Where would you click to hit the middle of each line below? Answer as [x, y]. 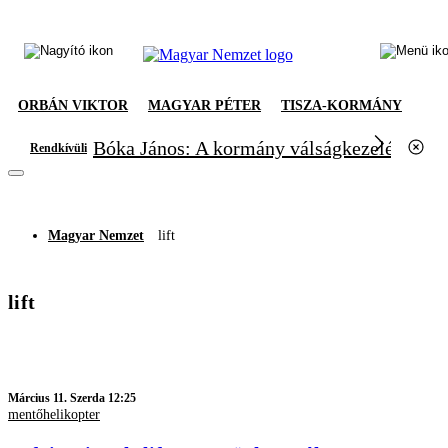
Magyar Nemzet [96, 235]
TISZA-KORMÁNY [341, 105]
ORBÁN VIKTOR [73, 105]
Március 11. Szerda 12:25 [72, 398]
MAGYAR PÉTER [204, 105]
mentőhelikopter [54, 414]
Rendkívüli [58, 148]
